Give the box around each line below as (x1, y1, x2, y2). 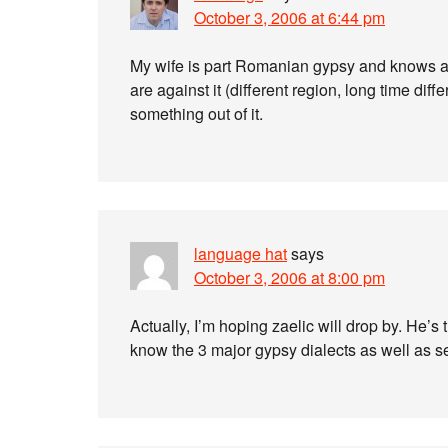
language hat (194, 242, 287, 265)
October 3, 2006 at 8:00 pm (194, 266, 385, 289)
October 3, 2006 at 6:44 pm (194, 6, 385, 29)
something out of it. (130, 102, 263, 125)
